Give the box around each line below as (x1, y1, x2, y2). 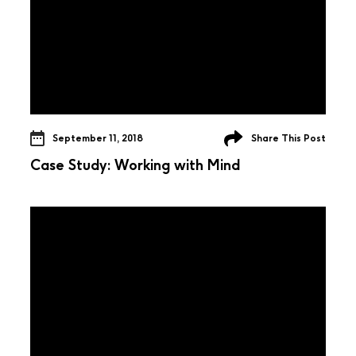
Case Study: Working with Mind (30, 156, 240, 174)
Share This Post (251, 132, 326, 144)
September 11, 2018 (52, 132, 143, 144)
